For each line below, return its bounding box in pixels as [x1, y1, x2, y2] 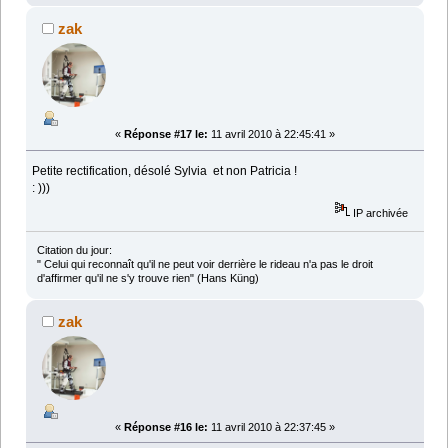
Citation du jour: [36, 243, 112, 256]
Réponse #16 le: [124, 420, 208, 433]
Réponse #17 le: [124, 128, 208, 141]
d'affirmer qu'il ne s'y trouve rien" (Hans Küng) [36, 271, 259, 284]
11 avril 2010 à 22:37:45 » [208, 420, 335, 433]
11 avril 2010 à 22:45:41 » [208, 128, 335, 141]
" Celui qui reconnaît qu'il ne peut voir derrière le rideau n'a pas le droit [36, 257, 373, 270]
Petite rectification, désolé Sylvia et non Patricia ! [32, 164, 298, 179]
